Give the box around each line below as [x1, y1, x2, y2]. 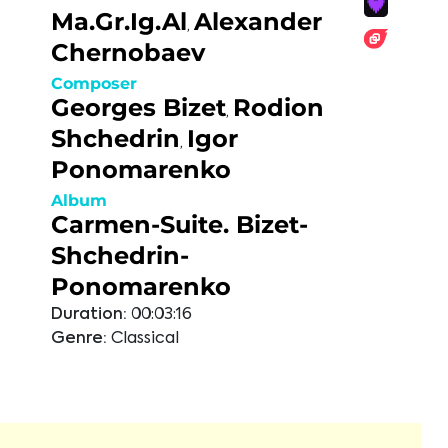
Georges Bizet [51, 93, 226, 122]
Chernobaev [51, 38, 205, 67]
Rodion [233, 93, 324, 122]
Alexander [194, 7, 322, 36]
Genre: [51, 331, 107, 347]
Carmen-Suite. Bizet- [51, 210, 308, 239]
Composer [51, 74, 137, 93]
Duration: [51, 307, 127, 323]
